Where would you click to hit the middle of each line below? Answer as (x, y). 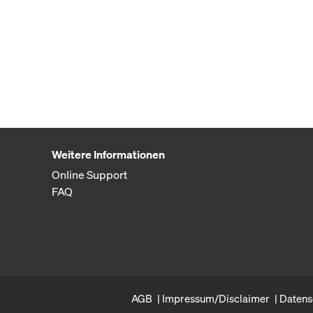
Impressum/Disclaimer (216, 299)
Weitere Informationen (108, 155)
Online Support (89, 175)
